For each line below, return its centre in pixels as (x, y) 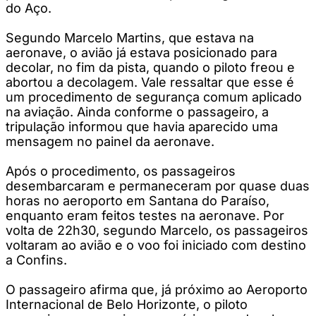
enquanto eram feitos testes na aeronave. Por (145, 215)
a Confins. (36, 260)
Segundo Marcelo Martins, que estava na (130, 37)
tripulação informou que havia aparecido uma (142, 126)
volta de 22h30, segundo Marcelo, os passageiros (157, 230)
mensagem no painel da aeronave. (110, 141)
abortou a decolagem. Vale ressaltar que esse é (150, 82)
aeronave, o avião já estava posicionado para (141, 52)
